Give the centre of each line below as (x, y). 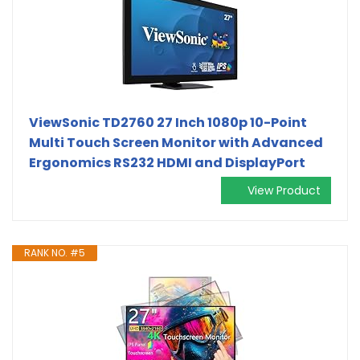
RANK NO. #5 (55, 252)
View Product (284, 190)
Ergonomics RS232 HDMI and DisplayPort (167, 162)
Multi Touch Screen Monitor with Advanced (176, 142)
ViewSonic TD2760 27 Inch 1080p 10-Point (168, 122)
